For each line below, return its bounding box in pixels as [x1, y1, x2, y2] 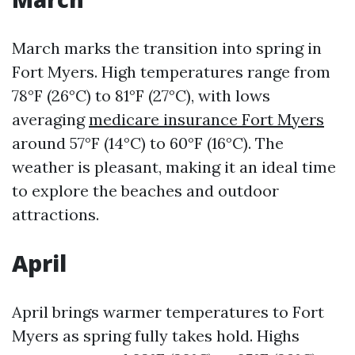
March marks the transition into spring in [12, 38, 322, 58]
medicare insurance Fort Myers [89, 109, 324, 129]
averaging [12, 109, 89, 129]
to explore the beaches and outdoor [12, 181, 279, 200]
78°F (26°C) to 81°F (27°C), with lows [12, 86, 270, 105]
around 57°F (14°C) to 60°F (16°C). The [12, 133, 284, 153]
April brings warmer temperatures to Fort [12, 302, 324, 322]
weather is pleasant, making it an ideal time [12, 157, 336, 177]
